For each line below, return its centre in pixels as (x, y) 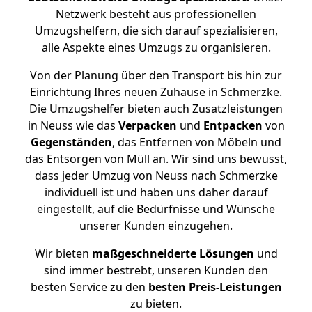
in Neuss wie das (73, 125)
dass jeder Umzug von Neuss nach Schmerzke (156, 175)
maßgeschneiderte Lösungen (173, 253)
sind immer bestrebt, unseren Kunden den (156, 270)
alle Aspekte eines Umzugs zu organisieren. (156, 47)
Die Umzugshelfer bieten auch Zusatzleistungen (156, 109)
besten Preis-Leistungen (215, 287)
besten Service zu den (89, 287)
